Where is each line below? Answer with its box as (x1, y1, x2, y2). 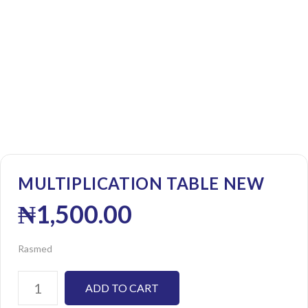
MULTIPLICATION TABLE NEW (18, 173, 265, 193)
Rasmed (18, 242, 52, 254)
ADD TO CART (85, 280, 159, 294)
